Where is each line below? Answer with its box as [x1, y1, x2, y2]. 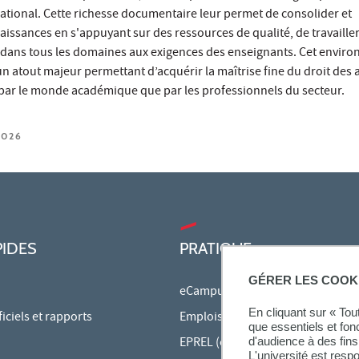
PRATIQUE [179, 238, 252, 258]
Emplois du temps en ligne [179, 308, 321, 328]
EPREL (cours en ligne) [179, 333, 299, 353]
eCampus [179, 282, 230, 302]
